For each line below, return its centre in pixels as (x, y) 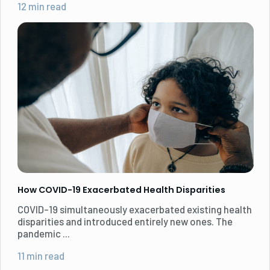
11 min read (41, 256)
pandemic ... (44, 234)
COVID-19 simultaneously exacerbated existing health (135, 209)
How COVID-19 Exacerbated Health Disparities (121, 190)
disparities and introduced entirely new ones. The (125, 221)
